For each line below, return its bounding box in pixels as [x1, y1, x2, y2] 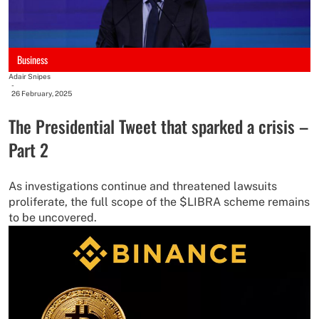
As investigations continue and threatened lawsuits [9, 179, 277, 193]
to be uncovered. [9, 210, 97, 224]
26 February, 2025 [11, 88, 72, 98]
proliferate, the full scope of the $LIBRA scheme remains [9, 194, 310, 209]
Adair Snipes [9, 71, 51, 80]
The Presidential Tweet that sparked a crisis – [9, 113, 308, 139]
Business [17, 51, 48, 67]
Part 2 [9, 136, 48, 162]
